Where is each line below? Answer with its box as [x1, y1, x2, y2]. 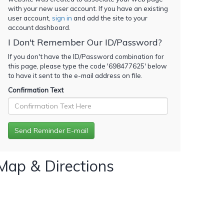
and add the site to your [72, 13, 147, 22]
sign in [52, 13, 72, 22]
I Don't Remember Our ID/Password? [8, 36, 162, 48]
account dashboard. [8, 23, 70, 31]
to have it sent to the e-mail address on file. [8, 71, 142, 79]
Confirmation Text [8, 85, 63, 94]
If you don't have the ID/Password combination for [8, 52, 164, 60]
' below [144, 61, 167, 70]
